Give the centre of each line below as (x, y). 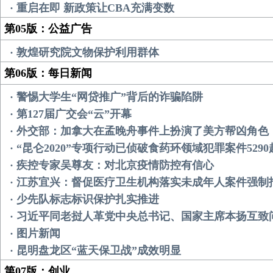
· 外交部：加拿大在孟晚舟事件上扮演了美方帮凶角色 (139, 131)
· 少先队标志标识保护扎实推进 (84, 199)
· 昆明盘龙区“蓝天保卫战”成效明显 (95, 250)
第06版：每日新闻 (48, 73)
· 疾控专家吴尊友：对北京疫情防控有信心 (112, 165)
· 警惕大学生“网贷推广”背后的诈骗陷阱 (106, 97)
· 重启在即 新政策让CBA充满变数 (92, 8)
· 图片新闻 (35, 233)
